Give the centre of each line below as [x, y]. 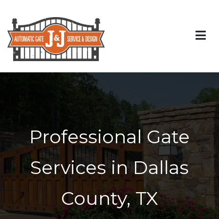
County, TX [109, 198]
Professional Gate [109, 136]
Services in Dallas [109, 167]
